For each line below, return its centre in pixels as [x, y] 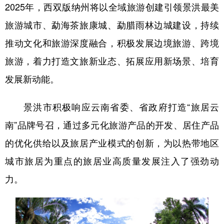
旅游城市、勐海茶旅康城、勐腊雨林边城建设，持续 [112, 24]
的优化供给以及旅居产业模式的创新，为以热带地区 [112, 142]
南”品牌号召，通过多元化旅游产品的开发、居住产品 [112, 124]
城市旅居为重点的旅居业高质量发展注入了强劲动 [112, 160]
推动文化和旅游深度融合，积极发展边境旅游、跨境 [112, 42]
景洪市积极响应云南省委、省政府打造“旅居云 [112, 106]
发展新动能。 [32, 78]
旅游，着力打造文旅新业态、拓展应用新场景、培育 [112, 60]
